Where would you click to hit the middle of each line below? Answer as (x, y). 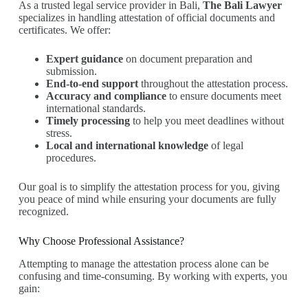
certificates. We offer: (64, 30)
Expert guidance (84, 59)
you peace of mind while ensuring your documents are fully (147, 199)
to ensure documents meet (223, 96)
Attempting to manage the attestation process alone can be (143, 264)
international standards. (96, 109)
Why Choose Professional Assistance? (101, 241)
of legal (225, 146)
